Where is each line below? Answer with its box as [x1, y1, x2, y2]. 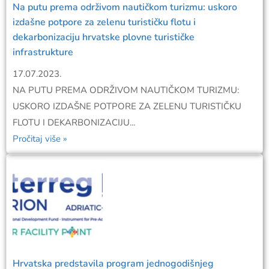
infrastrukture [13, 46, 73, 59]
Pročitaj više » [13, 133, 67, 145]
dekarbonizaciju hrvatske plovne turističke [13, 31, 195, 44]
